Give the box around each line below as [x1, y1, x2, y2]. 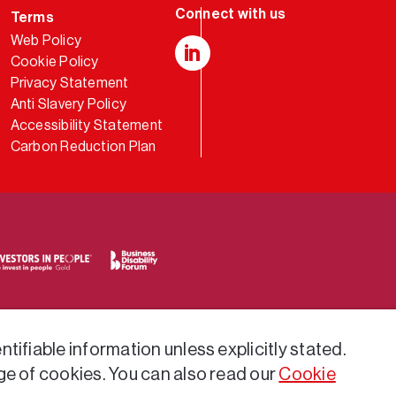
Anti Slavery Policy [10, 96, 127, 111]
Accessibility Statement [10, 118, 164, 133]
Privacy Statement [10, 75, 129, 90]
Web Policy [10, 33, 81, 48]
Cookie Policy [10, 54, 99, 69]
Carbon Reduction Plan [10, 139, 156, 154]
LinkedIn [174, 70, 232, 88]
